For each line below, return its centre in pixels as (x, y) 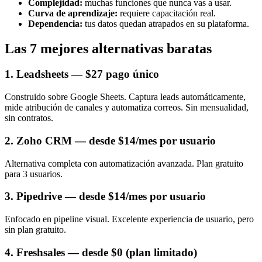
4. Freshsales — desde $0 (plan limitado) (101, 252)
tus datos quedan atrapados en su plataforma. (166, 23)
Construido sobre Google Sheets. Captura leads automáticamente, (125, 97)
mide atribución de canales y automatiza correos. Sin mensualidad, (127, 108)
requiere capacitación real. (167, 13)
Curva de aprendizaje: (73, 13)
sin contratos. (29, 118)
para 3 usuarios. (34, 174)
